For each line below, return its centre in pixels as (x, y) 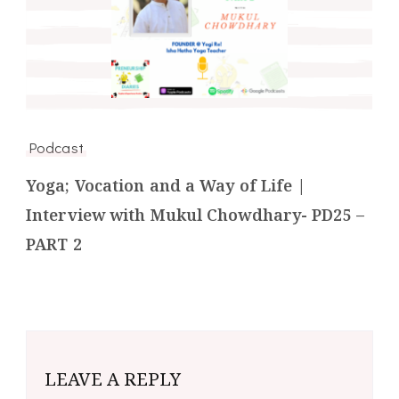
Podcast (56, 147)
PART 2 (54, 244)
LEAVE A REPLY (113, 379)
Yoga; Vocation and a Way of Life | (166, 185)
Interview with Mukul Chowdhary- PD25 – (195, 214)
